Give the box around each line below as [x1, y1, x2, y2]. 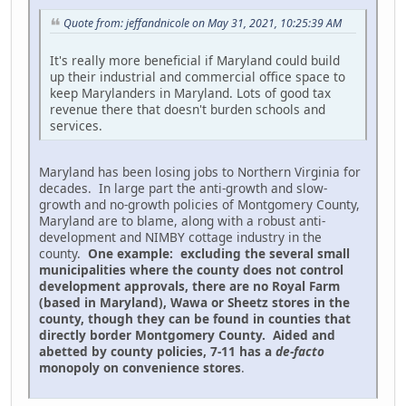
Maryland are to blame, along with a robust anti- [39, 211, 325, 229]
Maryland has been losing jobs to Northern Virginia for [39, 162, 361, 180]
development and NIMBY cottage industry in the [39, 227, 322, 246]
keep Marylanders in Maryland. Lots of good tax [50, 83, 331, 101]
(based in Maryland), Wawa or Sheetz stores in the [39, 293, 350, 311]
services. [50, 116, 102, 134]
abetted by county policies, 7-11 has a [39, 342, 275, 360]
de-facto [275, 342, 324, 360]
